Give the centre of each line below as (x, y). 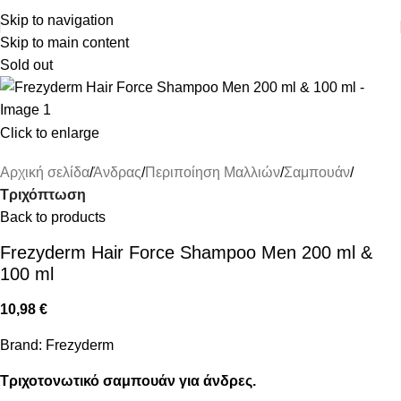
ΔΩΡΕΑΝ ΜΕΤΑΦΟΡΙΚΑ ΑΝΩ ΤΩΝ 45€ (200, 11)
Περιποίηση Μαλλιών (213, 172)
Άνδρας (117, 172)
